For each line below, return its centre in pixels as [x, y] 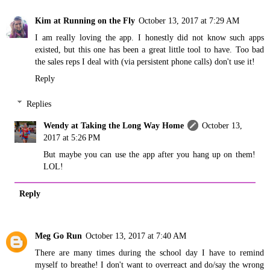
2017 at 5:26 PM [72, 137]
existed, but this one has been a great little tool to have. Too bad [149, 50]
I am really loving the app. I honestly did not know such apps [149, 38]
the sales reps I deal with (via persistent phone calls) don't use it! [145, 62]
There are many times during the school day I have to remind [149, 252]
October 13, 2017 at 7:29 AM [189, 21]
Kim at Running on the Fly [85, 21]
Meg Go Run [58, 235]
